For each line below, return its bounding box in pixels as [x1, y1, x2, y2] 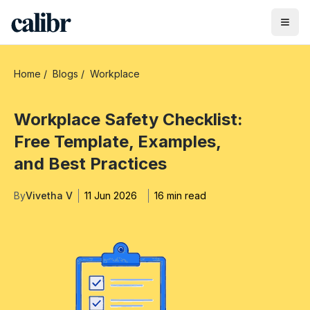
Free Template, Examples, [14, 131, 221, 152]
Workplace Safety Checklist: [14, 109, 243, 129]
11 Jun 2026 [84, 190, 137, 201]
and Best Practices [14, 154, 167, 174]
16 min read [154, 190, 206, 201]
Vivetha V [26, 190, 73, 201]
